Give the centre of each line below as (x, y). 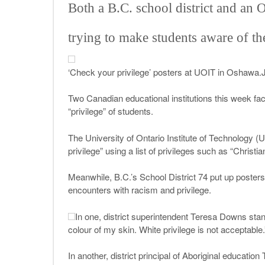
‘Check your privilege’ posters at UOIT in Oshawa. (164, 72)
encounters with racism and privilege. (139, 190)
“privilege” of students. (110, 111)
